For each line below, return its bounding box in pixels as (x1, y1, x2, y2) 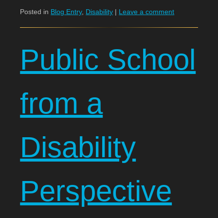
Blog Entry (51, 8, 82, 16)
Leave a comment (119, 8, 175, 16)
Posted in (20, 8, 51, 16)
